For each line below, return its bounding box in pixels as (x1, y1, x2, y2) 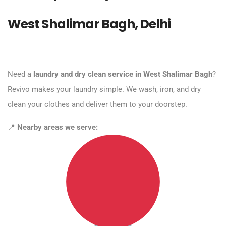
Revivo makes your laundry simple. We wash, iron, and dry (8, 85, 201, 94)
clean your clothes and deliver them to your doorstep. (8, 100, 187, 109)
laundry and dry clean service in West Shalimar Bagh (33, 70, 212, 79)
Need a (8, 70, 33, 79)
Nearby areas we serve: (17, 123, 100, 132)
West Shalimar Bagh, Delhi (8, 15, 171, 33)
